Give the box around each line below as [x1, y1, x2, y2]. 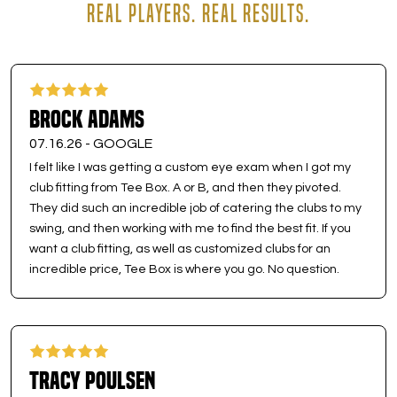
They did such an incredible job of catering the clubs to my [29, 202, 362, 214]
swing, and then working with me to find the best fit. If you [29, 222, 351, 235]
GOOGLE [93, 136, 152, 151]
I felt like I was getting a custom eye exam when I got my [29, 161, 351, 174]
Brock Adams [29, 105, 144, 133]
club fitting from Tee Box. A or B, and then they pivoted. [29, 182, 341, 194]
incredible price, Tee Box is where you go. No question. [29, 263, 339, 276]
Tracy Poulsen [29, 367, 155, 394]
